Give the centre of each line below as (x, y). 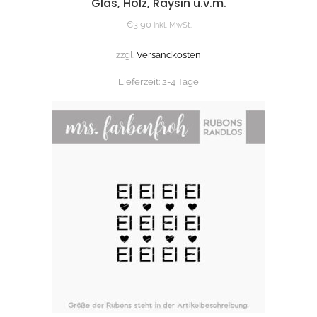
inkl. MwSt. (172, 25)
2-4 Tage (180, 82)
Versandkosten (169, 55)
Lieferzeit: (140, 82)
